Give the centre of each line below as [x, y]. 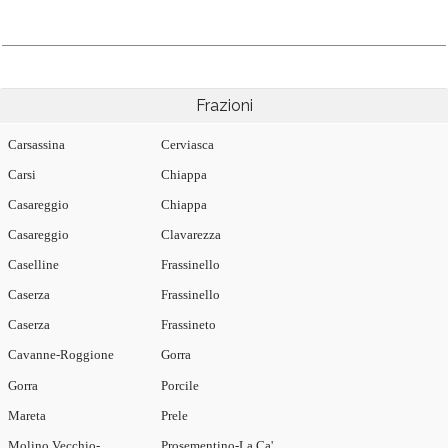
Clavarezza [191, 234]
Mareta [27, 415]
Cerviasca [187, 144]
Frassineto [188, 324]
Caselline [33, 264]
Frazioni [224, 105]
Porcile [180, 385]
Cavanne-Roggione [61, 354]
